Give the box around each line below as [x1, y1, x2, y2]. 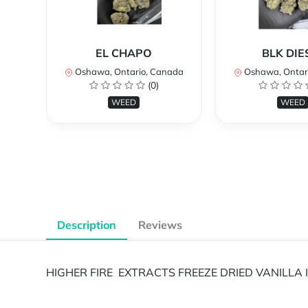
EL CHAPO [96, 46, 152, 60]
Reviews [138, 218, 182, 232]
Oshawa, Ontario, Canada [72, 66, 184, 78]
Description [57, 218, 116, 232]
